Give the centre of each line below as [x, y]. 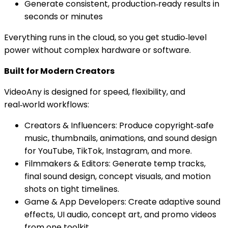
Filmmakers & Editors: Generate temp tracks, [115, 163]
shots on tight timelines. [72, 189]
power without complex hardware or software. [97, 50]
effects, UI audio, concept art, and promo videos [120, 214]
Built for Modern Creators [59, 71]
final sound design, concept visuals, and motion [118, 176]
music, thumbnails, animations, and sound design [121, 138]
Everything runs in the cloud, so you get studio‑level [105, 37]
